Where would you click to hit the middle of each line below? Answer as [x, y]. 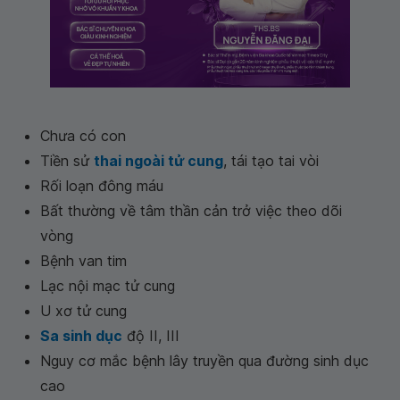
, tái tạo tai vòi [271, 161]
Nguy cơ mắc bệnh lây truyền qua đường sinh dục [204, 361]
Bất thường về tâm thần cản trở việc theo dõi [191, 211]
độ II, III [151, 336]
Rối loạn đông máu [102, 186]
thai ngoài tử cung [158, 161]
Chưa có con [83, 136]
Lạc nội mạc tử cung [108, 286]
